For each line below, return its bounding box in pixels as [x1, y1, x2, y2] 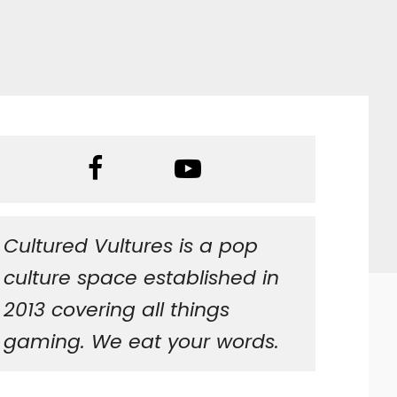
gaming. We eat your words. [4, 328, 280, 355]
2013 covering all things [4, 296, 230, 323]
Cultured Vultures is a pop [4, 232, 259, 260]
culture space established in [4, 264, 280, 292]
